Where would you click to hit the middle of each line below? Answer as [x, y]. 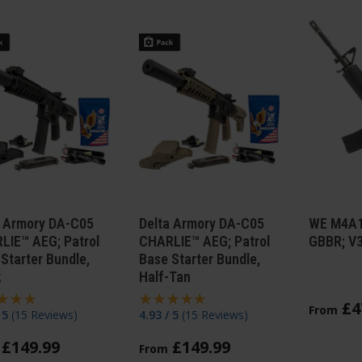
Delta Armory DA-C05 [201, 223]
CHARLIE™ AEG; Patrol [204, 241]
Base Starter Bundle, [199, 259]
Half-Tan [164, 276]
